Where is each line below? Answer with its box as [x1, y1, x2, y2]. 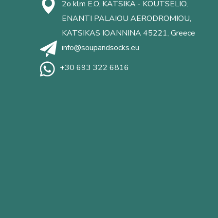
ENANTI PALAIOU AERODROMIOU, [62, 13, 192, 24]
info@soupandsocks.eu [62, 42, 140, 53]
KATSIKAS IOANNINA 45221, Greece [62, 27, 196, 38]
